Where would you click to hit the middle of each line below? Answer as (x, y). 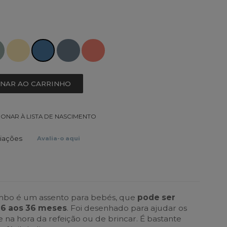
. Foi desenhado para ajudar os (127, 208)
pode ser (157, 197)
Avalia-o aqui (59, 139)
